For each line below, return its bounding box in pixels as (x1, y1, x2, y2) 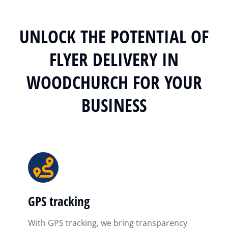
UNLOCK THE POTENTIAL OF (19, 24, 209, 49)
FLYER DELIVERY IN (49, 47, 179, 72)
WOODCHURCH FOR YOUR (26, 70, 202, 95)
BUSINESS (81, 93, 147, 118)
